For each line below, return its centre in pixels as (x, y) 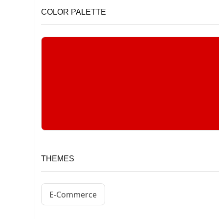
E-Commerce (73, 194)
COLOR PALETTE (74, 12)
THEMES (58, 159)
